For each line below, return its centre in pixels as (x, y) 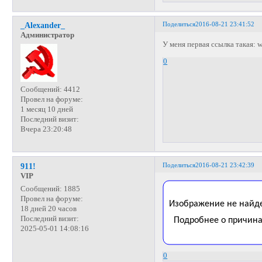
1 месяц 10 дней (46, 109)
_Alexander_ (42, 25)
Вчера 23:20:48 (46, 129)
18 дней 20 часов (48, 208)
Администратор (47, 35)
